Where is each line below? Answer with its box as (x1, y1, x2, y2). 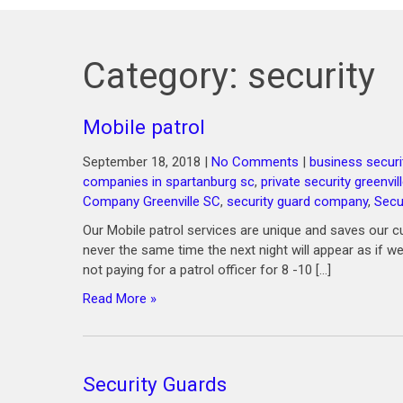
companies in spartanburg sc (83, 174, 255, 190)
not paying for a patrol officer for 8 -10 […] (83, 262, 331, 278)
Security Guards (83, 372, 227, 396)
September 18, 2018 (83, 154, 201, 170)
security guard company (227, 193, 368, 210)
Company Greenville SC (83, 193, 220, 210)
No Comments (211, 154, 299, 170)
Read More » (83, 291, 157, 307)
